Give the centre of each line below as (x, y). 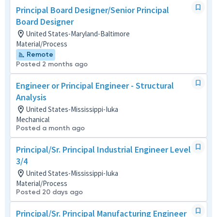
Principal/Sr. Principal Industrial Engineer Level (103, 149)
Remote (40, 54)
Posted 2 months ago (52, 64)
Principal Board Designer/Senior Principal (93, 10)
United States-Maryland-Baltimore (78, 34)
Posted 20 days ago (49, 192)
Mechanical (33, 119)
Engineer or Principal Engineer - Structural (95, 85)
